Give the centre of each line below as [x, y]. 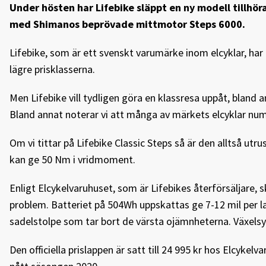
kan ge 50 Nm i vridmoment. [74, 159]
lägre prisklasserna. [52, 69]
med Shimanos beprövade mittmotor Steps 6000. [127, 24]
